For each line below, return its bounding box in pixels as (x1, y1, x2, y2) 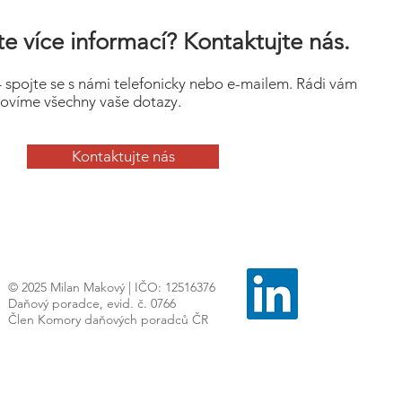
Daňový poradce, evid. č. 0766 (8, 295, 176, 311)
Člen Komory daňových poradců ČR (8, 311, 208, 328)
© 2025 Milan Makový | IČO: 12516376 (8, 279, 215, 295)
